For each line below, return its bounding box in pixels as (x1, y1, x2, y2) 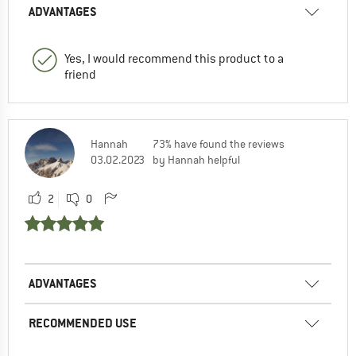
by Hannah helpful (153, 152, 240, 167)
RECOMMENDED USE (29, 314, 137, 331)
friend (64, 66, 96, 83)
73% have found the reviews (153, 136, 284, 151)
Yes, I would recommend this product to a (64, 50, 284, 67)
